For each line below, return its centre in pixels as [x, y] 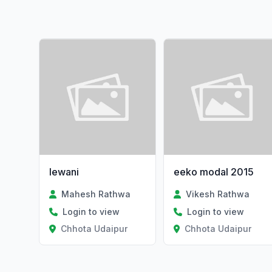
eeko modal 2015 [213, 172]
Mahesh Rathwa [96, 194]
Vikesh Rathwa [217, 194]
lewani [64, 172]
